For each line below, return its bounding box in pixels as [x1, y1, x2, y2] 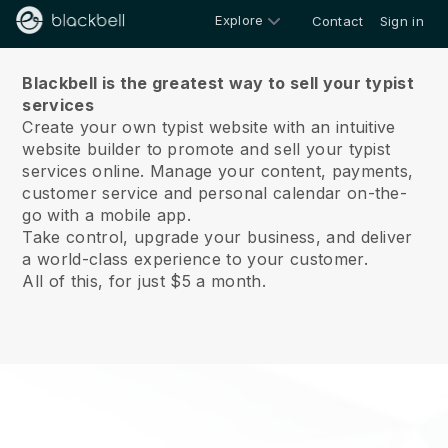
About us [170, 24, 278, 53]
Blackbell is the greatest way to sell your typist [22, 73, 415, 93]
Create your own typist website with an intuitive [22, 117, 396, 137]
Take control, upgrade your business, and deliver [22, 227, 413, 247]
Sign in [379, 13, 424, 29]
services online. [22, 161, 145, 181]
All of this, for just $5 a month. [22, 271, 266, 291]
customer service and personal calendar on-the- [22, 183, 408, 203]
